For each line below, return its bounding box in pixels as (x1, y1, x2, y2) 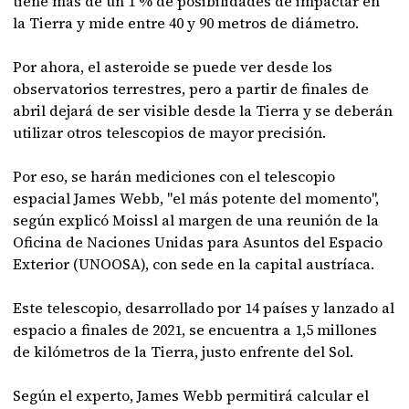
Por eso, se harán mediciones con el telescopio (13, 166, 336, 186)
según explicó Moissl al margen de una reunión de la (13, 210, 380, 230)
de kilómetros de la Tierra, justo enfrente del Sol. (13, 341, 354, 362)
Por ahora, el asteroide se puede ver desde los (13, 57, 333, 77)
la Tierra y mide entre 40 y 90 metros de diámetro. (13, 13, 360, 33)
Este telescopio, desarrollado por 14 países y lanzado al (13, 298, 395, 318)
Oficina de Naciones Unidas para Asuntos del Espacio (13, 232, 383, 252)
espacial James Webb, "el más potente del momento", (13, 188, 380, 208)
